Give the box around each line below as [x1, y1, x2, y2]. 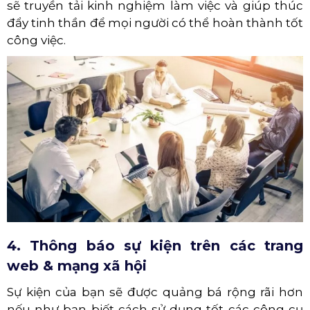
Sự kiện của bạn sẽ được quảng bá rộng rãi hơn [7, 285, 303, 300]
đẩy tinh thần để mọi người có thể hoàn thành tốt [7, 15, 303, 30]
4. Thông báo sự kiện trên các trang [7, 237, 303, 255]
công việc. [7, 33, 66, 47]
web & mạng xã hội [7, 257, 147, 275]
